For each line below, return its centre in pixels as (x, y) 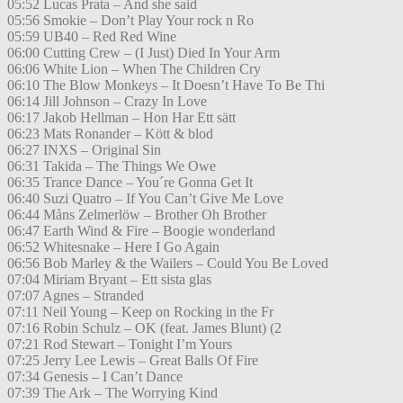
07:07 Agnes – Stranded (76, 296)
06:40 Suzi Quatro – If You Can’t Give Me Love (145, 199)
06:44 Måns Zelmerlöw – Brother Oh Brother (137, 215)
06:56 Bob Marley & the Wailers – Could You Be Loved (168, 264)
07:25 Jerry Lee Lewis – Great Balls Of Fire (133, 361)
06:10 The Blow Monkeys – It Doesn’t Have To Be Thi (166, 85)
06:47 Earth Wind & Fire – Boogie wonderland (141, 231)
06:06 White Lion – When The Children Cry (134, 69)
